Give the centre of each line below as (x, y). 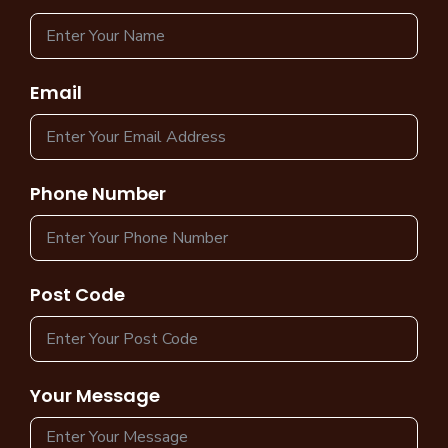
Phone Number (98, 193)
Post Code (77, 294)
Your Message (95, 395)
